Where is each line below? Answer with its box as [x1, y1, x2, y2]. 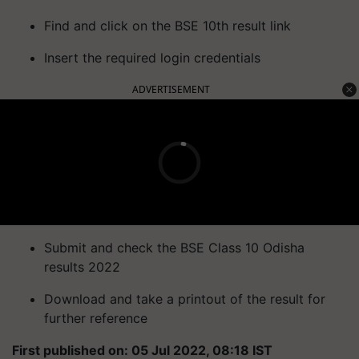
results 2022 [44, 259, 120, 275]
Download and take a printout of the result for [44, 291, 325, 307]
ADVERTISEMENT [132, 83, 210, 96]
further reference [44, 310, 147, 326]
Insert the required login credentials [44, 50, 260, 66]
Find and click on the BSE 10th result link [44, 18, 291, 34]
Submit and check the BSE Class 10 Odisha [44, 240, 305, 256]
